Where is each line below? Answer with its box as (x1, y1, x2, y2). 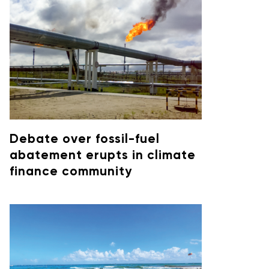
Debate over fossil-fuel (10, 133, 160, 146)
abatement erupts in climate (10, 149, 196, 162)
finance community (10, 165, 132, 178)
